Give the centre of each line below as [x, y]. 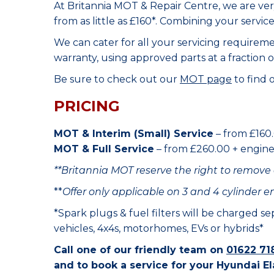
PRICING [87, 106]
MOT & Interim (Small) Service [134, 134]
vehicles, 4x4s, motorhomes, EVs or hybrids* [159, 228]
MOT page [206, 79]
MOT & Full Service [104, 149]
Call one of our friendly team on [140, 250]
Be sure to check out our [117, 79]
